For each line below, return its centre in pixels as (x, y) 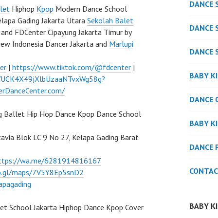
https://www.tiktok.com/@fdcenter (72, 67)
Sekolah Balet (110, 20)
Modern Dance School (90, 9)
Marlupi (121, 44)
